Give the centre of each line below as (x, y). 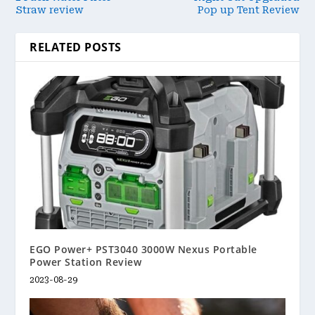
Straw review (50, 10)
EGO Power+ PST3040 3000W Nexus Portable (143, 250)
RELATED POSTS (76, 47)
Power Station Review (86, 262)
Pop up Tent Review (248, 10)
